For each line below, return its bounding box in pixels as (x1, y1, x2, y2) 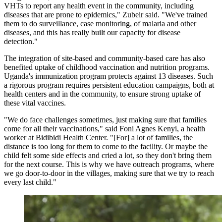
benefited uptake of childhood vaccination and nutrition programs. (4, 63, 210, 72)
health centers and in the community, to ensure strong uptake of (4, 90, 201, 99)
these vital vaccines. (4, 99, 68, 108)
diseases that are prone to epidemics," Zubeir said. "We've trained (4, 10, 208, 19)
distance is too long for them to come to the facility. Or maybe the (4, 142, 208, 151)
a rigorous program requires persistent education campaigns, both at (4, 81, 214, 90)
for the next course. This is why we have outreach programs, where (4, 160, 214, 169)
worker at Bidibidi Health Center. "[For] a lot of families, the (4, 133, 193, 142)
